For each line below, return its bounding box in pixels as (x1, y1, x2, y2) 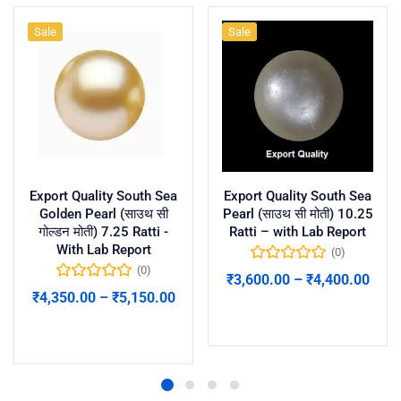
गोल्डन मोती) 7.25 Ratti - (38, 223, 168, 240)
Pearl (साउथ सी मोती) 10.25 (222, 205, 373, 222)
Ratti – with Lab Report (229, 223, 366, 240)
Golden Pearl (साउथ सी (38, 205, 168, 222)
